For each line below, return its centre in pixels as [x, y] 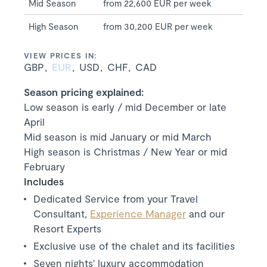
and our [205, 214]
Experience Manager [138, 214]
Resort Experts [67, 229]
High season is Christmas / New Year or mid [125, 152]
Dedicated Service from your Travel [116, 199]
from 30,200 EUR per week [158, 27]
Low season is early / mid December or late [125, 107]
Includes [44, 181]
